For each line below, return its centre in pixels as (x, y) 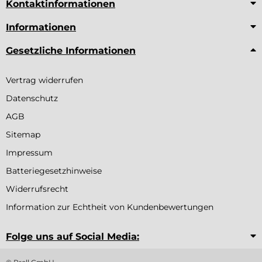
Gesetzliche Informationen (71, 50)
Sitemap (23, 134)
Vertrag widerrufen (44, 80)
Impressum (29, 152)
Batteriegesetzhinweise (54, 170)
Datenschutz (32, 98)
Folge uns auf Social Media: (73, 236)
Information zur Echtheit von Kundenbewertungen (110, 207)
